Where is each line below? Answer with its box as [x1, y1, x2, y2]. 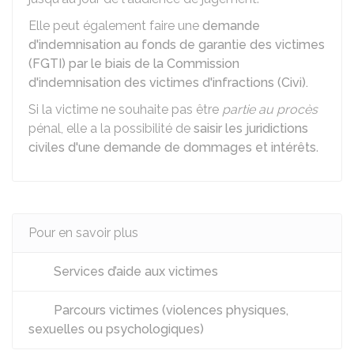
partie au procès [222, 102, 318, 117]
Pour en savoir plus [28, 225, 138, 240]
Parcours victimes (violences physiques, [51, 303, 288, 318]
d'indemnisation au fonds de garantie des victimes [28, 37, 325, 52]
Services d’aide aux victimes [51, 264, 218, 279]
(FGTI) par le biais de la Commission [28, 56, 239, 71]
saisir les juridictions [194, 121, 308, 136]
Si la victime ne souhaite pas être [28, 102, 222, 117]
